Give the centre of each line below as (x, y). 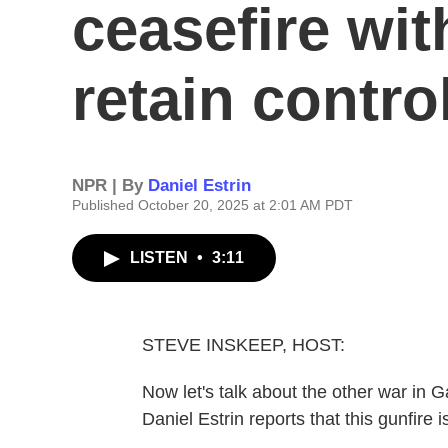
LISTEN (161, 257)
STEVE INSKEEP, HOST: (243, 345)
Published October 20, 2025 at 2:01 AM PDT (212, 205)
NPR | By (110, 185)
